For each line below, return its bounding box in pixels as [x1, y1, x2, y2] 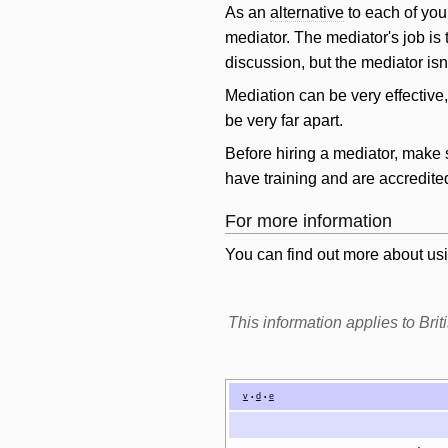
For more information [225, 210, 392, 231]
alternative [270, 4, 344, 22]
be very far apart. [225, 111, 343, 129]
